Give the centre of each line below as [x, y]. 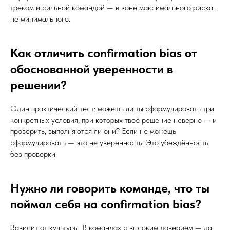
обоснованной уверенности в [92, 69]
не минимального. [40, 19]
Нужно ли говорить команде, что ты [110, 188]
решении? [39, 85]
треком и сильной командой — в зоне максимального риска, [112, 7]
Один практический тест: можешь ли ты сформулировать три [112, 109]
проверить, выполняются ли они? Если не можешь [93, 131]
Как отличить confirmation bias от [104, 53]
